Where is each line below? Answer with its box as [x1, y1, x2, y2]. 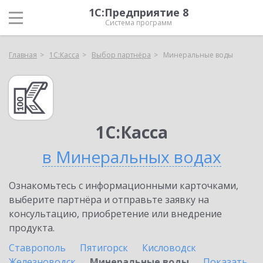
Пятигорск [80, 241, 128, 254]
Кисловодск [142, 241, 196, 254]
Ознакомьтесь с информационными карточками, [9, 179, 238, 192]
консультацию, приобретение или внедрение [9, 207, 222, 220]
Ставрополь [9, 241, 66, 254]
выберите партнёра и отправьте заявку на [9, 193, 209, 206]
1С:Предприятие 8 [89, 5, 188, 19]
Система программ [105, 18, 172, 28]
